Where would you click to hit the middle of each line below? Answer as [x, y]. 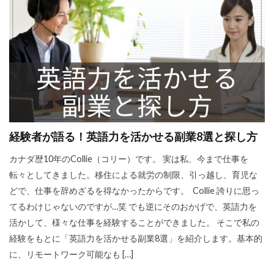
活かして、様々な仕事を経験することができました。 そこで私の [134, 222]
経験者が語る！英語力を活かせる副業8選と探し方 [133, 136]
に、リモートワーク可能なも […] [71, 254]
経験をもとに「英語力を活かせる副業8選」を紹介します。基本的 [136, 238]
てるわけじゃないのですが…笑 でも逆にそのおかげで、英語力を [133, 206]
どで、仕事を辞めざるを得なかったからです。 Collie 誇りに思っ [134, 190]
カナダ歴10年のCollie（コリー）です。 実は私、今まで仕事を [129, 158]
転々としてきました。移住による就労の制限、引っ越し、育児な [133, 174]
